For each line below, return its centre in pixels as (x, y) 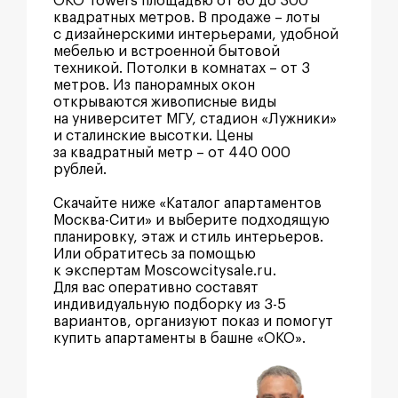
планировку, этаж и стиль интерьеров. (188, 237)
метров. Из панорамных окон (154, 85)
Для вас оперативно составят (156, 287)
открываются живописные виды (165, 102)
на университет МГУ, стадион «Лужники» (195, 119)
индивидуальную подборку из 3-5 (170, 304)
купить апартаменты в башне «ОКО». (179, 338)
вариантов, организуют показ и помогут (193, 321)
